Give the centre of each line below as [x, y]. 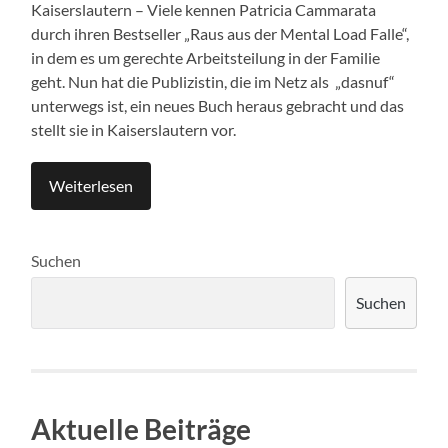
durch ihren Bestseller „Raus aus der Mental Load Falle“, [220, 33]
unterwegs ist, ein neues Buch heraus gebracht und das [218, 105]
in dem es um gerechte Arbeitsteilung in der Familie [206, 57]
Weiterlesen [91, 185]
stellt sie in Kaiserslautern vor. [135, 129]
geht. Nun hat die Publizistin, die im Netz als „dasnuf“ [213, 81]
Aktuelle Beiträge [141, 428]
